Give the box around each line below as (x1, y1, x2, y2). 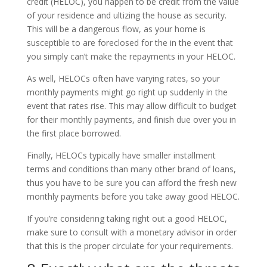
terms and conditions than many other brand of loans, (26, 163, 236, 175)
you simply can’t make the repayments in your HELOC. (26, 50, 235, 62)
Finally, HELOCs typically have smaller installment (26, 149, 216, 161)
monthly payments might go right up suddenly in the (26, 86, 228, 98)
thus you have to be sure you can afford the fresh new (26, 176, 237, 188)
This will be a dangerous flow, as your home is (26, 23, 206, 35)
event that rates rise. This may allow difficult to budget (26, 100, 237, 111)
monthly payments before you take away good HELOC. (26, 190, 240, 202)
